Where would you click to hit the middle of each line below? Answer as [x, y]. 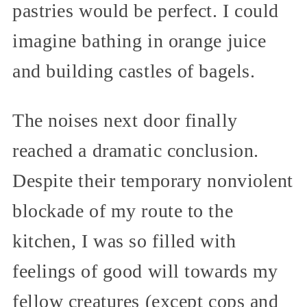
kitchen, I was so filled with [124, 241]
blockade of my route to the [123, 211]
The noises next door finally [125, 121]
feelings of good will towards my [145, 271]
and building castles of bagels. [134, 71]
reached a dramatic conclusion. [136, 151]
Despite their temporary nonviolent [153, 181]
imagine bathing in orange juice [139, 41]
